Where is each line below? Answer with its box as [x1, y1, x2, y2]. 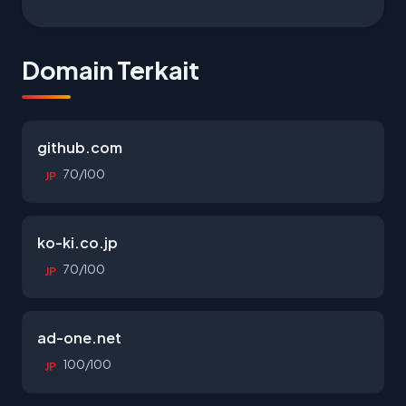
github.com [37, 138, 122, 157]
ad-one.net [37, 328, 121, 347]
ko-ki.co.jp [37, 233, 118, 252]
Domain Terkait [22, 54, 199, 85]
